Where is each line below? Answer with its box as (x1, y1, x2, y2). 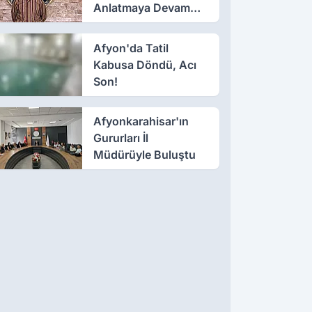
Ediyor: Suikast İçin (93, 17, 195, 31)
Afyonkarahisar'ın (93, 114, 189, 129)
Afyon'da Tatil (93, 40, 169, 55)
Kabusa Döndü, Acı (93, 57, 196, 72)
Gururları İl (93, 131, 148, 146)
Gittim (93, 33, 125, 48)
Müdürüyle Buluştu (93, 148, 196, 162)
